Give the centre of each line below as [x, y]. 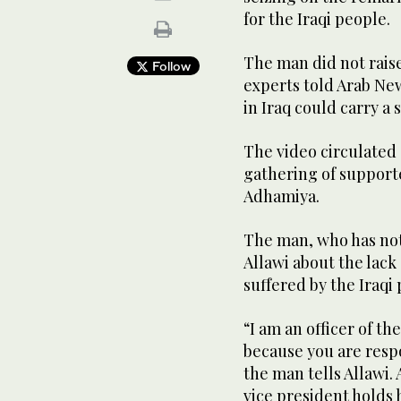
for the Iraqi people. [317, 18]
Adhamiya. [282, 196]
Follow [169, 65]
